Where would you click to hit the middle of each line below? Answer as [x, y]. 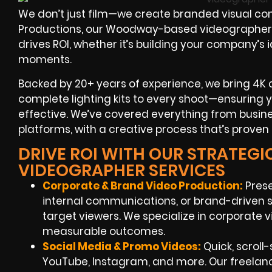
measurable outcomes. [104, 231]
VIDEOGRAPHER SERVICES [122, 170]
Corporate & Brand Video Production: [143, 186]
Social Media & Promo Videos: [122, 246]
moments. [45, 60]
